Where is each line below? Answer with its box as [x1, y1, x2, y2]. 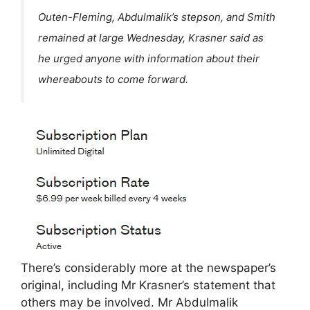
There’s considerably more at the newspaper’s [21, 260, 276, 275]
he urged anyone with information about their [38, 52, 259, 66]
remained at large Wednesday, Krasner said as [38, 31, 264, 45]
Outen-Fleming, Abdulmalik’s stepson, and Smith [38, 10, 275, 24]
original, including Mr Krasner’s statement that [21, 277, 275, 292]
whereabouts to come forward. [38, 73, 188, 86]
